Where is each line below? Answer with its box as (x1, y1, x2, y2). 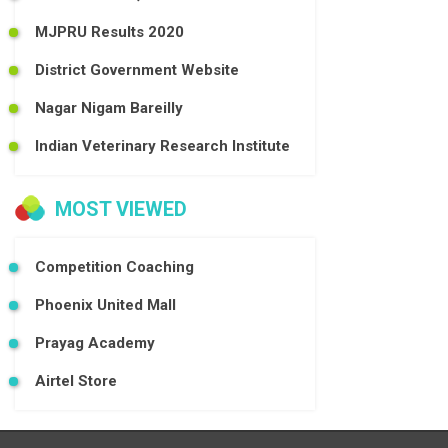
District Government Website (35, 60, 239, 79)
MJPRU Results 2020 (35, 22, 184, 41)
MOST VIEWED (55, 196, 187, 221)
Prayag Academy (35, 333, 155, 352)
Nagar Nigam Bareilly (35, 98, 183, 117)
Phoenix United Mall (35, 295, 176, 314)
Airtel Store (35, 371, 117, 390)
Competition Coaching (35, 257, 194, 276)
